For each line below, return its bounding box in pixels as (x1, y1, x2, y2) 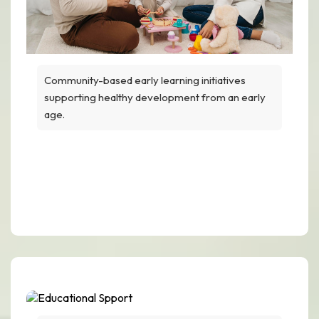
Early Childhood (86, 155, 233, 178)
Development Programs (51, 179, 268, 202)
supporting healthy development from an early (44, 90, 266, 104)
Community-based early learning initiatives (44, 73, 246, 87)
